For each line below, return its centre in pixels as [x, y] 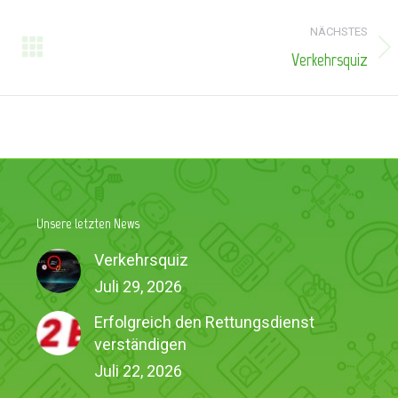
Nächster [98, 57]
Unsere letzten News [88, 223]
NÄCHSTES [338, 31]
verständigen [140, 344]
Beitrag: [93, 81]
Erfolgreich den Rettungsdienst [204, 322]
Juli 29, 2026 [138, 286]
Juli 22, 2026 [138, 370]
